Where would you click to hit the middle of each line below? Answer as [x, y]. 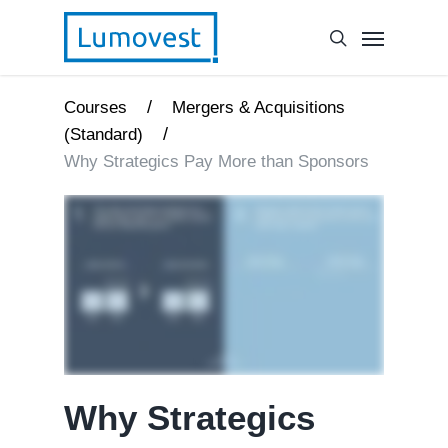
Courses [95, 107]
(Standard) [103, 134]
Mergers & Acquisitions [258, 107]
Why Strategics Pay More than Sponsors [216, 161]
